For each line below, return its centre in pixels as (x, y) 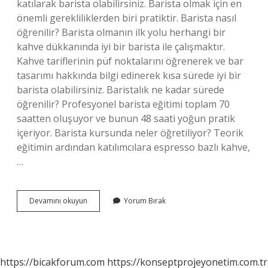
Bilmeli (98, 222)
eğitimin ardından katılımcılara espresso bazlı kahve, (133, 147)
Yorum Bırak (145, 201)
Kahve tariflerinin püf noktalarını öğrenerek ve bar (130, 61)
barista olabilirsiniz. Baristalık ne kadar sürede (121, 90)
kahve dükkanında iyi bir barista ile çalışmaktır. (121, 47)
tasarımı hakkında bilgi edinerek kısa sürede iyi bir (129, 75)
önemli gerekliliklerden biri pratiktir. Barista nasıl (127, 18)
